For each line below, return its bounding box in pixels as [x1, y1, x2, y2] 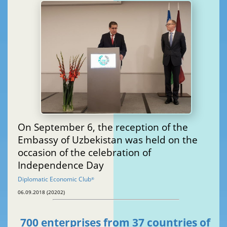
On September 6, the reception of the [18, 120, 188, 133]
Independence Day [18, 158, 104, 171]
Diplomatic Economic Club [18, 174, 91, 183]
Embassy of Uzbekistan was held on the [18, 133, 198, 146]
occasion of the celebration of [18, 145, 151, 159]
